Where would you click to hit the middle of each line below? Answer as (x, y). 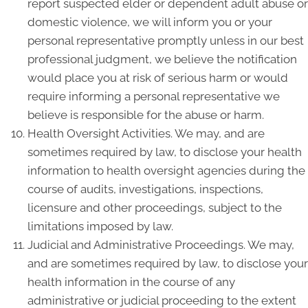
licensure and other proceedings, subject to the (155, 208)
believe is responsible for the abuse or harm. (146, 115)
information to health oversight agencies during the (166, 170)
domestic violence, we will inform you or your (150, 22)
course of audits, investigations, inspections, (145, 189)
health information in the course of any (131, 282)
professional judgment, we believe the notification (162, 59)
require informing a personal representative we (154, 96)
